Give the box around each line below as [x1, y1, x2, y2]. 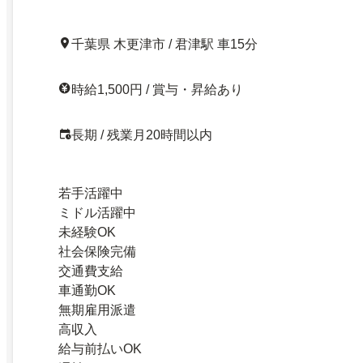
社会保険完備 [58, 245, 136, 259]
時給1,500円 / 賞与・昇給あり [71, 83, 243, 97]
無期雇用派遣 [58, 303, 136, 318]
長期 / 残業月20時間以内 [71, 128, 212, 143]
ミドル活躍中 [58, 206, 136, 220]
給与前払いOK [58, 342, 142, 357]
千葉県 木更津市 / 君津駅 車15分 [71, 37, 258, 52]
